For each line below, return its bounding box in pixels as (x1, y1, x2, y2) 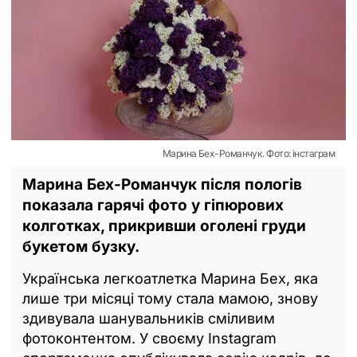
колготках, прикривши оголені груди (22, 216, 306, 235)
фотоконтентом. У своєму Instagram (22, 329, 277, 347)
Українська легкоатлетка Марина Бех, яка (22, 269, 318, 287)
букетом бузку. (22, 237, 139, 256)
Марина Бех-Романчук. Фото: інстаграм (162, 147, 335, 159)
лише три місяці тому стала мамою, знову (22, 289, 318, 307)
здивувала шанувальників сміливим (22, 309, 275, 327)
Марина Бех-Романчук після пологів (22, 175, 302, 194)
